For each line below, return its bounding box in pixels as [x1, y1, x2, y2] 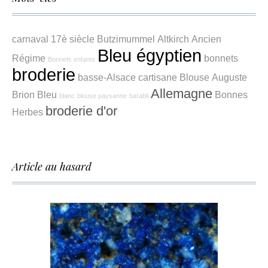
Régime [12, 53, 45, 64]
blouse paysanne [77, 92, 127, 100]
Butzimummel [97, 33, 155, 45]
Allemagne [151, 86, 212, 102]
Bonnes [215, 89, 248, 100]
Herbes [12, 106, 43, 118]
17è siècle [51, 33, 95, 45]
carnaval [12, 33, 48, 45]
